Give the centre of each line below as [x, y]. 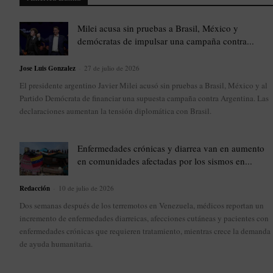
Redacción [35, 189]
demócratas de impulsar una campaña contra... [166, 41]
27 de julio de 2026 [112, 68]
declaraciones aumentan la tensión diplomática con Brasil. [115, 111]
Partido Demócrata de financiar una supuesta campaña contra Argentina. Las [144, 98]
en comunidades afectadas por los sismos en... [165, 161]
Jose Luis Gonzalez [48, 69]
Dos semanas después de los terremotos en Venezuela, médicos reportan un [142, 206]
